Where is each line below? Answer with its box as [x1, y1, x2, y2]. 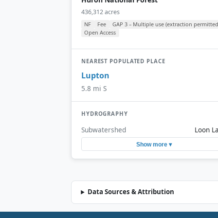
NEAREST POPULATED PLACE [81, 57, 165, 65]
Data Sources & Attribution [88, 187, 175, 197]
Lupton [81, 70, 109, 81]
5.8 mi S [81, 84, 107, 93]
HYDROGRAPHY [81, 110, 128, 118]
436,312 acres [81, 7, 120, 16]
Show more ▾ [136, 141, 172, 148]
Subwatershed [81, 125, 126, 134]
